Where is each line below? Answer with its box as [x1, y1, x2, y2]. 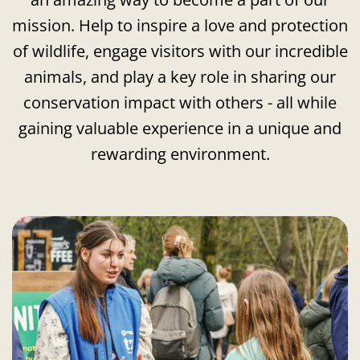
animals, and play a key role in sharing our [24, 66, 336, 88]
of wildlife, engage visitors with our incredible [12, 40, 348, 62]
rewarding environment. [90, 143, 270, 165]
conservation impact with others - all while [23, 92, 337, 113]
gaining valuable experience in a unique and [18, 117, 342, 139]
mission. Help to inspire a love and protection [12, 14, 348, 36]
